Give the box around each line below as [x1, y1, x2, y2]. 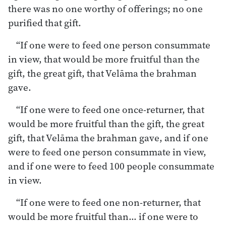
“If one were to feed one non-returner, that [16, 195, 201, 209]
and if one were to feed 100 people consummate [8, 159, 214, 173]
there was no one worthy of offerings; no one [8, 2, 203, 15]
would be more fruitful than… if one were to [8, 209, 198, 223]
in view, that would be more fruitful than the [8, 52, 200, 66]
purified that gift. [8, 16, 81, 29]
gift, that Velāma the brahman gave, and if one [8, 131, 208, 144]
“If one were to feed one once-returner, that [16, 102, 204, 116]
